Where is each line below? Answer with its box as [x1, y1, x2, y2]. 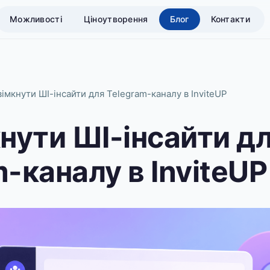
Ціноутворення [83, 14, 148, 24]
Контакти [210, 14, 250, 24]
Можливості [10, 14, 62, 24]
